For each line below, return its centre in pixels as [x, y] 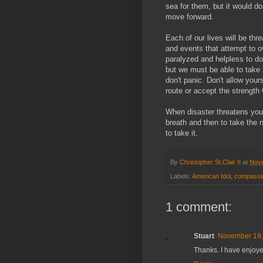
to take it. [182, 133]
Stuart [204, 236]
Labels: [181, 176]
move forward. [192, 17]
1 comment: [199, 207]
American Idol [211, 176]
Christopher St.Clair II [210, 162]
